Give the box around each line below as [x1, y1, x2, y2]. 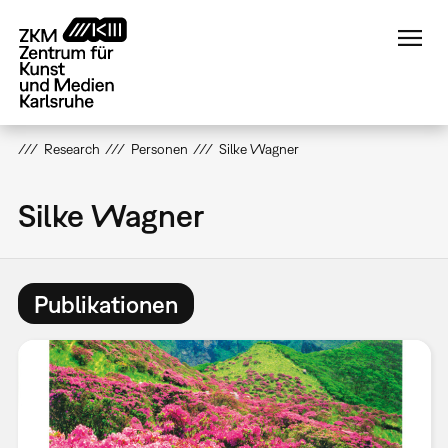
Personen [130, 141, 188, 157]
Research [43, 141, 100, 157]
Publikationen [33, 289, 178, 318]
